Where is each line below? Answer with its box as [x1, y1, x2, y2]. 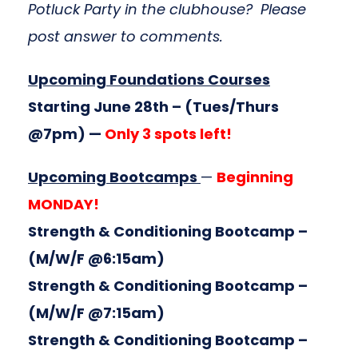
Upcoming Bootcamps [28, 167, 201, 187]
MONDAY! [28, 194, 99, 214]
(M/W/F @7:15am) [28, 303, 165, 323]
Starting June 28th [28, 97, 169, 117]
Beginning [217, 167, 293, 187]
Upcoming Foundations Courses [28, 70, 270, 89]
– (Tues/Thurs [172, 97, 279, 117]
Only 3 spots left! [101, 124, 232, 144]
